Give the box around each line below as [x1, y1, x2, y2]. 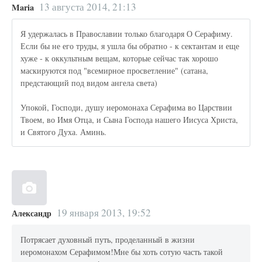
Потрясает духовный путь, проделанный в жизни [20, 233, 195, 245]
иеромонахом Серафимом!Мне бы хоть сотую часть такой [20, 246, 223, 257]
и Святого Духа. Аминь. [20, 126, 107, 137]
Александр [12, 207, 51, 220]
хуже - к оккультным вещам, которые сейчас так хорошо [20, 53, 219, 64]
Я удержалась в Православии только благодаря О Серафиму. [20, 28, 233, 39]
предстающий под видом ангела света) [20, 77, 158, 88]
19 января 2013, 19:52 [56, 206, 151, 220]
